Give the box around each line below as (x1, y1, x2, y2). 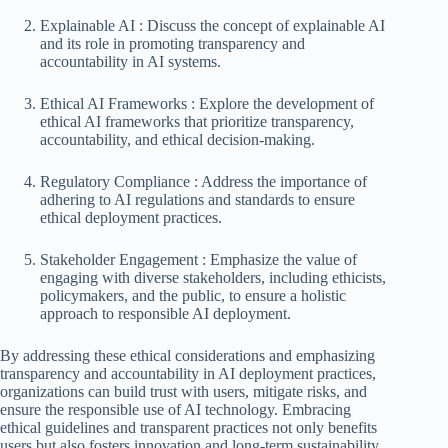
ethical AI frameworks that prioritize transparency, (40, 112, 354, 130)
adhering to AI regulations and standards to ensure (40, 190, 355, 208)
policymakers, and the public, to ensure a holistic (40, 286, 346, 304)
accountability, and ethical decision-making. (40, 130, 315, 148)
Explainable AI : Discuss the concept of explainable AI (40, 16, 385, 34)
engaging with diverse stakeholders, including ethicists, (40, 268, 386, 286)
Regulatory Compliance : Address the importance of (40, 172, 367, 190)
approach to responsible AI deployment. (40, 304, 291, 322)
